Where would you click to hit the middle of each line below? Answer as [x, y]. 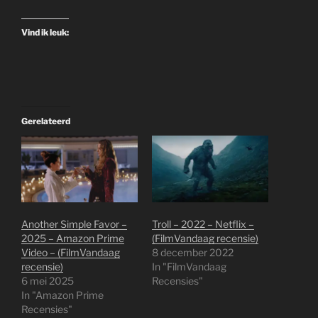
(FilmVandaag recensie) [205, 238]
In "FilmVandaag [189, 266]
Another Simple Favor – [74, 224]
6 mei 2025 [48, 280]
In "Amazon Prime [62, 295]
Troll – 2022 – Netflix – [203, 224]
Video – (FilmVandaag [71, 252]
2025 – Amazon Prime [73, 238]
